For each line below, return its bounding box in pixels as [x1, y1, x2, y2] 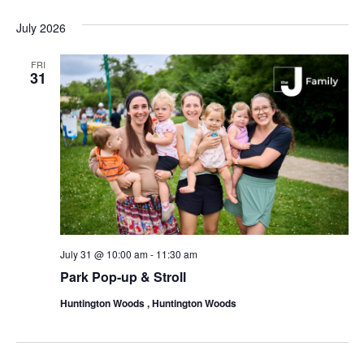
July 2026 [15, 19, 66, 37]
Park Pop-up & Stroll [59, 267, 186, 287]
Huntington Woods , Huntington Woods [59, 296, 236, 311]
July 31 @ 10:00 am [59, 247, 148, 262]
